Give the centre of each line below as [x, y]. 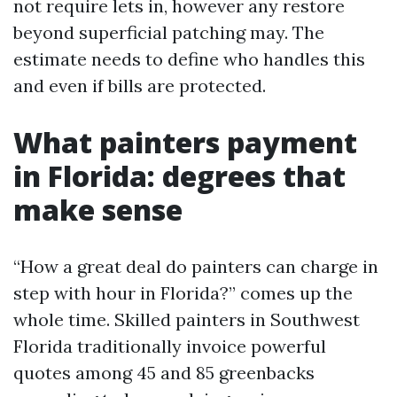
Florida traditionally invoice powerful [170, 346]
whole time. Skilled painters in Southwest [187, 319]
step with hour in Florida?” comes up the [183, 293]
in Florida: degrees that [179, 176]
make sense [98, 210]
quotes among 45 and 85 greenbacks [164, 373]
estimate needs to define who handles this [189, 59]
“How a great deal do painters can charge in [196, 266]
